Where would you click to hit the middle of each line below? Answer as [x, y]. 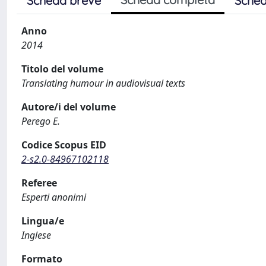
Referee [39, 183]
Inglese [36, 235]
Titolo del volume [62, 69]
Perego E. [41, 121]
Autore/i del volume [69, 107]
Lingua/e [43, 221]
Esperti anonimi [54, 197]
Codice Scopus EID [64, 145]
